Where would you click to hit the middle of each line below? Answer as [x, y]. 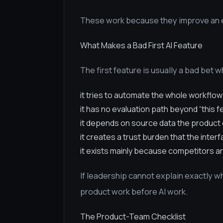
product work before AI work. [134, 192]
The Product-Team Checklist [133, 217]
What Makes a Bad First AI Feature [141, 45]
